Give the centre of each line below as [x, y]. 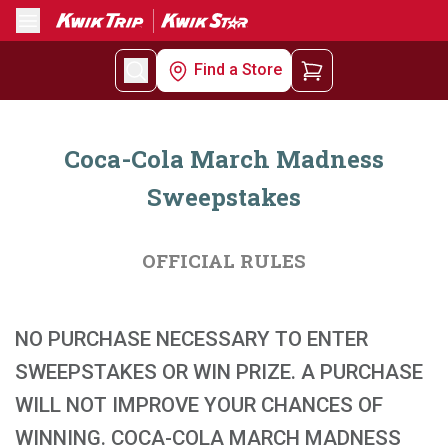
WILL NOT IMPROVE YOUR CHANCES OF [199, 405]
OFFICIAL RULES [224, 260]
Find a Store [238, 69]
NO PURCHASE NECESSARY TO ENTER [191, 339]
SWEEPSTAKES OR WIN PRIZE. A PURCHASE [219, 372]
